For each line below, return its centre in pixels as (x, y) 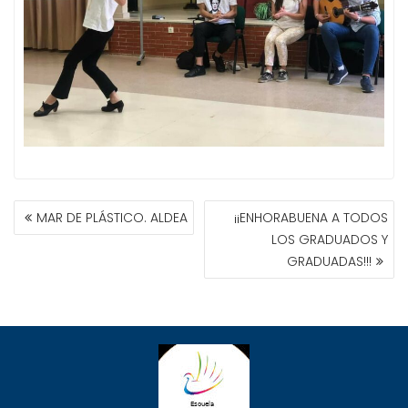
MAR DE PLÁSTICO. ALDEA (112, 217)
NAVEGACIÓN (73, 209)
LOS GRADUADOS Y (330, 239)
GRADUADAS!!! (329, 261)
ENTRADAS (59, 249)
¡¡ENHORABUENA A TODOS (311, 217)
